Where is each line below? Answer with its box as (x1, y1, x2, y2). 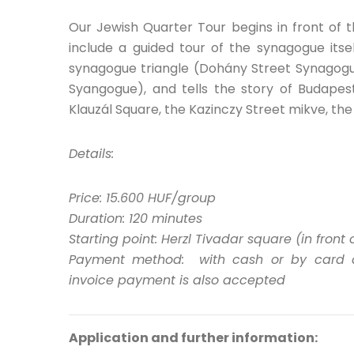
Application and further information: (69, 328, 318, 347)
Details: (69, 144, 114, 163)
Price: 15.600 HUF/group (69, 188, 216, 207)
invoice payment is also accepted (69, 270, 285, 289)
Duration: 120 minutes (69, 209, 202, 228)
